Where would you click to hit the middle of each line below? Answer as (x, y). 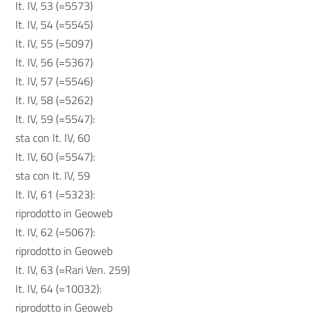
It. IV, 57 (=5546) (54, 81)
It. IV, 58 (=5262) (54, 100)
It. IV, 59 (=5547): (56, 119)
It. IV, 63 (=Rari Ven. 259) (73, 270)
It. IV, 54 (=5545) (54, 24)
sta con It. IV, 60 (53, 138)
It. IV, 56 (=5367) (54, 62)
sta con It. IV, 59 (53, 175)
